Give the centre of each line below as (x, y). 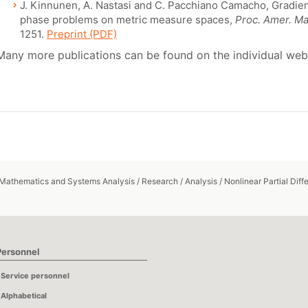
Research (160, 181)
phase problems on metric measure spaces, (128, 20)
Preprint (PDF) (82, 34)
